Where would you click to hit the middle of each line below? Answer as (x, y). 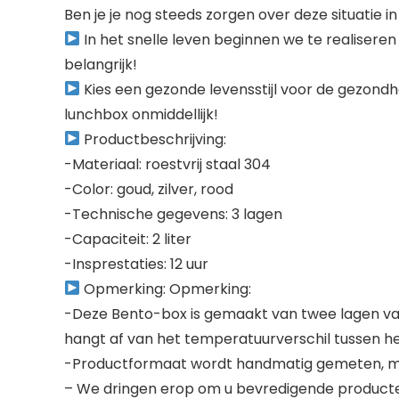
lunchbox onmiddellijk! (141, 114)
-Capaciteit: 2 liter (128, 239)
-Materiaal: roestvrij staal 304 (167, 164)
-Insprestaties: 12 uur (136, 264)
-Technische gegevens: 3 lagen (173, 214)
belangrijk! (101, 64)
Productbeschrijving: (154, 139)
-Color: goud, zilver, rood (149, 189)
